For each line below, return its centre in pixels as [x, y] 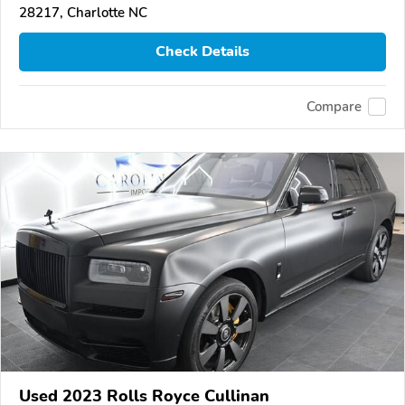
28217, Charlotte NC [83, 12]
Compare [334, 107]
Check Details [202, 52]
